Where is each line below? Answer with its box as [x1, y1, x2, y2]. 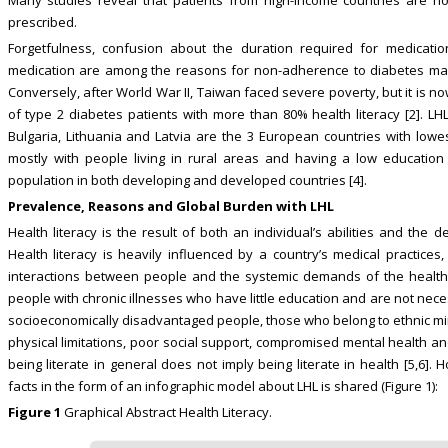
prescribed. [7, 12, 77, 31]
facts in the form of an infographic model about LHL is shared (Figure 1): [7, 376, 438, 395]
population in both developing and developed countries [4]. [7, 170, 367, 189]
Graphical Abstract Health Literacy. [60, 402, 272, 421]
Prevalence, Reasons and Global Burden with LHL [7, 196, 334, 215]
